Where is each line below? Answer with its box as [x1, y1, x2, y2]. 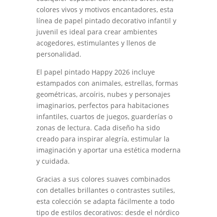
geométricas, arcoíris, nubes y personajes [36, 89, 170, 99]
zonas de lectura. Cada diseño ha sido [36, 123, 160, 132]
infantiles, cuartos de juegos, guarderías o [36, 111, 172, 121]
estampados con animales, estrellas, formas [36, 78, 178, 88]
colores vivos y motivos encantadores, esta [36, 4, 173, 14]
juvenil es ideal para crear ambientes [36, 27, 157, 36]
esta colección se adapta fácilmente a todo [36, 196, 174, 206]
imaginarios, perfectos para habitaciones [36, 100, 169, 110]
